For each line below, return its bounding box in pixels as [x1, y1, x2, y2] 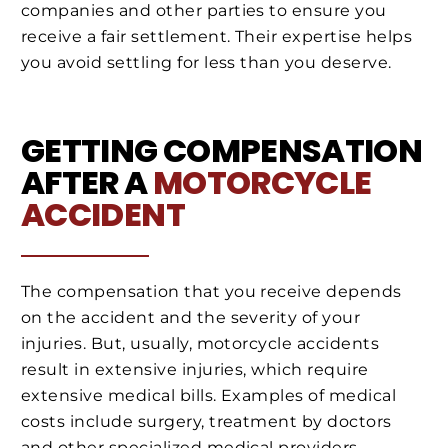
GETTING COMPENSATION [21, 127, 423, 173]
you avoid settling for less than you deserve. [21, 52, 392, 72]
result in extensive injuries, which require [21, 360, 369, 380]
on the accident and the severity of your [21, 308, 361, 328]
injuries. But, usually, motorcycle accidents [21, 334, 380, 354]
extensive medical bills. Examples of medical [21, 386, 397, 406]
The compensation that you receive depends [21, 282, 402, 302]
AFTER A [21, 159, 153, 205]
